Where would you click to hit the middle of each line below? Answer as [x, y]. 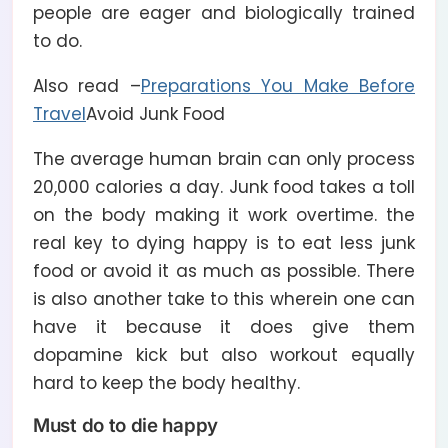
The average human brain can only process [224, 158]
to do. [57, 40]
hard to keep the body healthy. [166, 382]
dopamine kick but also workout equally [224, 354]
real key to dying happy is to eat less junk [224, 242]
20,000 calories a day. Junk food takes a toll [224, 186]
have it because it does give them [224, 326]
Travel [59, 113]
